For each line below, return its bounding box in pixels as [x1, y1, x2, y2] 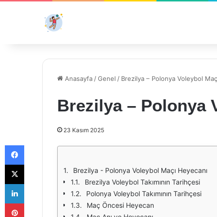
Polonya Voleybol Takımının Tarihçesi [86, 189, 201, 198]
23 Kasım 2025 [63, 126, 104, 134]
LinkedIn [24, 180, 49, 187]
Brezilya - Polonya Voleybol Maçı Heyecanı [73, 166, 207, 174]
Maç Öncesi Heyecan [87, 201, 154, 209]
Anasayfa [63, 75, 93, 82]
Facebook [24, 141, 53, 149]
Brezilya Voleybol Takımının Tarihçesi [85, 178, 200, 186]
